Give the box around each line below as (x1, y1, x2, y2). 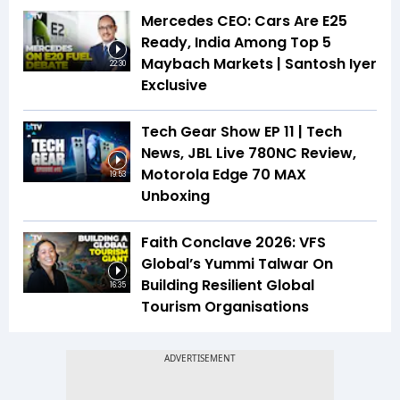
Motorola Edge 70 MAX (141, 164, 306, 186)
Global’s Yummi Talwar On (141, 254, 333, 275)
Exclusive (141, 75, 207, 96)
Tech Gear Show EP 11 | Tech (141, 121, 342, 143)
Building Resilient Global (141, 275, 314, 296)
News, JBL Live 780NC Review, (141, 143, 356, 164)
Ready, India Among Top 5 (141, 32, 331, 54)
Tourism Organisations (141, 296, 309, 318)
